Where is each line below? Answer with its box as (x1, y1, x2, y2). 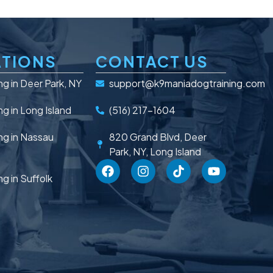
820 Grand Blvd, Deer (109, 130, 207, 143)
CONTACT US (95, 51, 208, 71)
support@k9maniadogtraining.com (109, 76, 266, 90)
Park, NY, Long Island (109, 144, 202, 158)
